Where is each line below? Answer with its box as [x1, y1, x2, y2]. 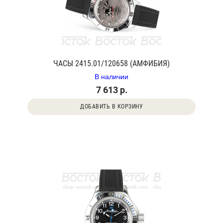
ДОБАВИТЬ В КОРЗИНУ [80, 103, 143, 110]
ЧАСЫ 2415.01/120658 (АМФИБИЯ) [53, 59, 170, 68]
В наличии [95, 71, 128, 81]
